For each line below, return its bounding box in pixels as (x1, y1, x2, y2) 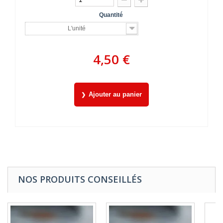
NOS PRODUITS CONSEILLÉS (18, 173, 142, 186)
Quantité (99, 11, 124, 19)
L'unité (68, 25, 86, 32)
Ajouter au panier (89, 91, 142, 99)
